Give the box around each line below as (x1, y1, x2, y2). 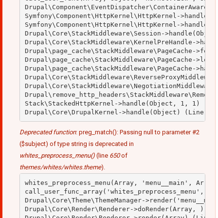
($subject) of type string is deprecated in (19, 140, 134, 148)
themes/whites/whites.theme (19, 163, 101, 171)
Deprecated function (19, 128, 76, 136)
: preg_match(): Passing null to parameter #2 (76, 128, 200, 136)
